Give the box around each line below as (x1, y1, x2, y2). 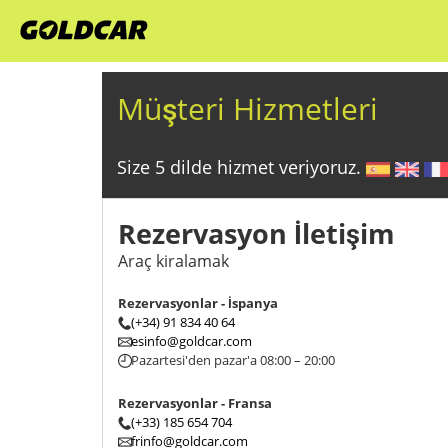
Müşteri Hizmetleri (117, 88, 378, 129)
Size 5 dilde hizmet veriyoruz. (117, 155, 366, 179)
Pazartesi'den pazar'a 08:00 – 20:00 (131, 351, 335, 369)
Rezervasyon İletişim (118, 215, 395, 252)
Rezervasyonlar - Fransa (118, 394, 272, 412)
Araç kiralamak (118, 250, 229, 272)
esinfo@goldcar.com (131, 332, 252, 350)
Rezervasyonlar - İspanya (118, 294, 278, 312)
